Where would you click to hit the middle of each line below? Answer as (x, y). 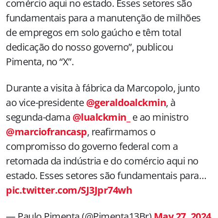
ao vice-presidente (46, 102)
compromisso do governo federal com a (92, 146)
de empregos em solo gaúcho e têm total (93, 32)
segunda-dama (39, 117)
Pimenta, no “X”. (40, 61)
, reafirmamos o (121, 131)
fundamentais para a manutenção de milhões (103, 18)
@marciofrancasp (46, 131)
